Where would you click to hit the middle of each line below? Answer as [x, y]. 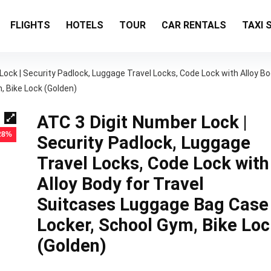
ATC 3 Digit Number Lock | [142, 122]
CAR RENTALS [194, 25]
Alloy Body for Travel [120, 184]
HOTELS [85, 25]
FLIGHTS [30, 25]
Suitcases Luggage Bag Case [152, 205]
